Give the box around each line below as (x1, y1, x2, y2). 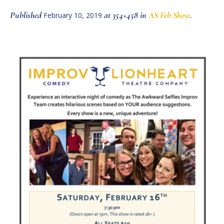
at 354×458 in (102, 9, 148, 21)
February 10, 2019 (43, 10, 102, 20)
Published (10, 9, 43, 21)
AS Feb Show (148, 9, 190, 21)
